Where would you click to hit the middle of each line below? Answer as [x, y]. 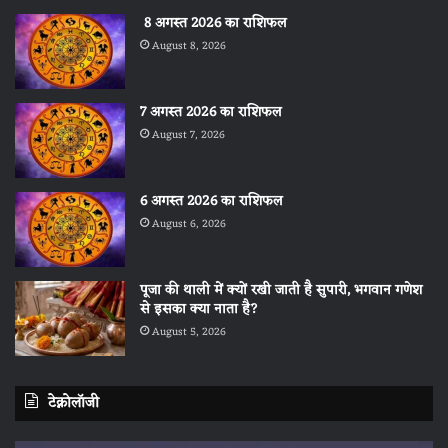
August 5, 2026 [189, 331]
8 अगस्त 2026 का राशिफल [213, 23]
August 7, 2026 [188, 134]
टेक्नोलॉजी [73, 403]
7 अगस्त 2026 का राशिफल [211, 112]
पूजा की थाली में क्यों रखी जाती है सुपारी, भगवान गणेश [281, 290]
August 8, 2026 [189, 45]
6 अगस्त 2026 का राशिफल [213, 201]
